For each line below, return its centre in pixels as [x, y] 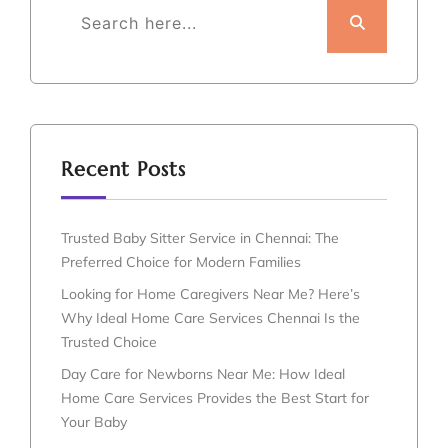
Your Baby [94, 422]
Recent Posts [123, 169]
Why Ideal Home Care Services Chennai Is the [210, 318]
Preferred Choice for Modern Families [181, 262]
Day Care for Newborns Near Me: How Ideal [203, 374]
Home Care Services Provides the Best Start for [215, 398]
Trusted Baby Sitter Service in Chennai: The [200, 238]
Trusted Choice [109, 342]
